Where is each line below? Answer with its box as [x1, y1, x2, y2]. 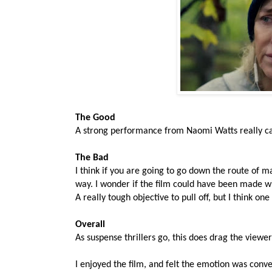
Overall [75, 220, 105, 230]
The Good [75, 113, 115, 123]
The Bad [75, 153, 109, 163]
